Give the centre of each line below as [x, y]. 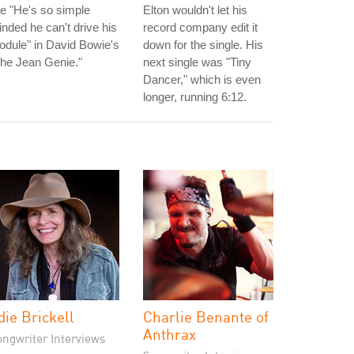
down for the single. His [203, 45]
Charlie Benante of [206, 316]
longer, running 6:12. [195, 97]
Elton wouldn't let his [195, 10]
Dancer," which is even [202, 79]
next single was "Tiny [197, 62]
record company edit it [200, 27]
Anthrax [169, 334]
